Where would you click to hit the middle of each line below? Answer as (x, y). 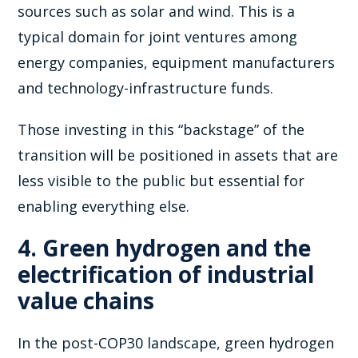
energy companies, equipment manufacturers (177, 62)
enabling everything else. (104, 206)
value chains (86, 300)
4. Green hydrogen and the (165, 247)
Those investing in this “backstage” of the (161, 129)
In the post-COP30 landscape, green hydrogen (176, 342)
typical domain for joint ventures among (158, 36)
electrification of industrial (166, 274)
